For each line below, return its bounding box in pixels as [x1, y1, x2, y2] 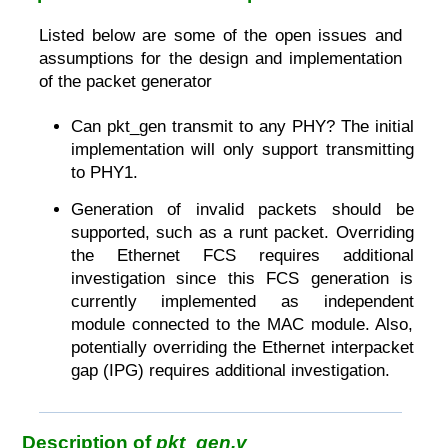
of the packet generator [39, 72, 213, 92]
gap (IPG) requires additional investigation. [70, 360, 390, 380]
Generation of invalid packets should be [70, 199, 414, 219]
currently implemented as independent [70, 291, 414, 311]
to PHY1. [70, 163, 138, 183]
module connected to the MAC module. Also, [70, 314, 414, 334]
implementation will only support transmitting [70, 140, 414, 160]
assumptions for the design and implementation [39, 49, 403, 69]
